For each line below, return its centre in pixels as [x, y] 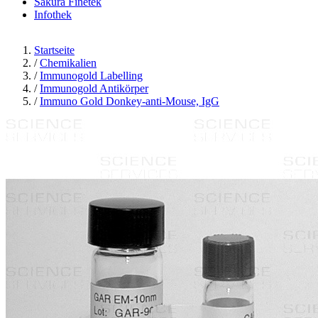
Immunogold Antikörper [94, 88]
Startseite [54, 50]
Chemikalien [68, 63]
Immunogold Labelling [91, 76]
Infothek [53, 15]
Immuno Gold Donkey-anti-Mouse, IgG [130, 101]
